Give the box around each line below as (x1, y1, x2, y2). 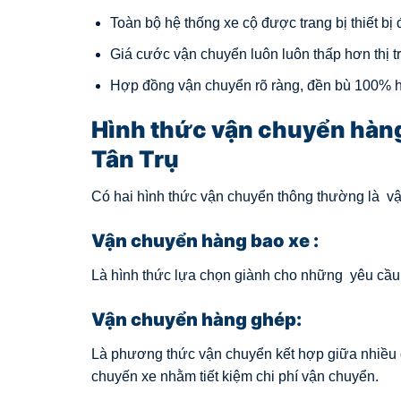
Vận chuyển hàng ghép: (91, 308, 302, 330)
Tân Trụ (91, 145, 179, 174)
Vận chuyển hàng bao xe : (91, 230, 319, 252)
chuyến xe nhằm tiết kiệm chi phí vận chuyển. (91, 368, 379, 384)
